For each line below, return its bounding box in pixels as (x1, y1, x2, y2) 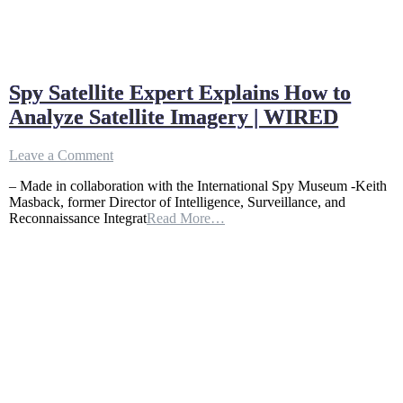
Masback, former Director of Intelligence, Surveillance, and (9, 194, 345, 210)
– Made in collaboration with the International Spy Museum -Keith (9, 178, 387, 194)
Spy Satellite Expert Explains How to (9, 81, 351, 105)
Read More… (147, 210, 225, 227)
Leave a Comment (9, 148, 113, 164)
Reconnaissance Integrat (9, 210, 147, 227)
